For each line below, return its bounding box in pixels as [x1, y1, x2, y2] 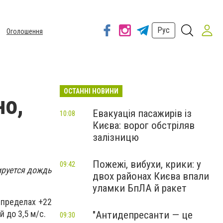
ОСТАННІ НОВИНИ [64, 87, 118, 95]
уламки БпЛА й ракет [93, 182, 187, 194]
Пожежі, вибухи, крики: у [93, 158, 201, 170]
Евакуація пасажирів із [93, 108, 192, 119]
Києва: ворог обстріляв [93, 119, 195, 131]
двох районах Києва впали [93, 170, 209, 182]
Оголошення [6, 27, 43, 35]
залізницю [93, 131, 139, 143]
